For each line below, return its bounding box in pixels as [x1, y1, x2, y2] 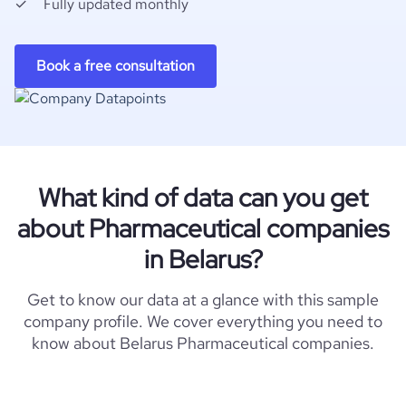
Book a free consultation [36, 56, 195, 75]
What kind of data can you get [38, 180, 368, 215]
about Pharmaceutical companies [17, 211, 389, 246]
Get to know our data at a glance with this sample [27, 289, 379, 310]
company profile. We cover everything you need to [24, 311, 382, 332]
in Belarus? [143, 242, 263, 276]
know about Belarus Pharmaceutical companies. [32, 333, 374, 353]
